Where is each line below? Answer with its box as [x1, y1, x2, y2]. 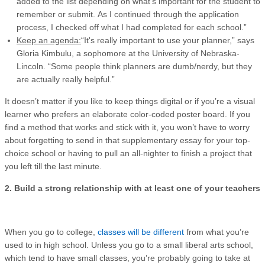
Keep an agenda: [17, 35, 81, 45]
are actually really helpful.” [17, 74, 115, 84]
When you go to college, [5, 227, 98, 237]
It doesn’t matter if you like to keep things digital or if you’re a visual [5, 96, 255, 106]
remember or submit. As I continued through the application [17, 9, 239, 19]
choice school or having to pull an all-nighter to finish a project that [5, 148, 252, 158]
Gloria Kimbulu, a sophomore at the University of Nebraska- [17, 48, 240, 58]
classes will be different [98, 227, 186, 237]
